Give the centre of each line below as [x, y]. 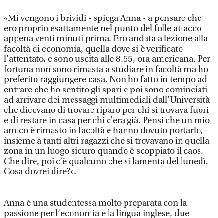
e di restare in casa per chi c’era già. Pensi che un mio [107, 120]
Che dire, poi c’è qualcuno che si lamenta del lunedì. [106, 161]
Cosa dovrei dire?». [40, 172]
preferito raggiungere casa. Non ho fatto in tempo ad [106, 80]
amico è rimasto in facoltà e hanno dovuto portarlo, [103, 131]
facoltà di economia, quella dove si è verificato [93, 49]
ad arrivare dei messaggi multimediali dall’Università [107, 100]
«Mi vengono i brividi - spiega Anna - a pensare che [103, 18]
